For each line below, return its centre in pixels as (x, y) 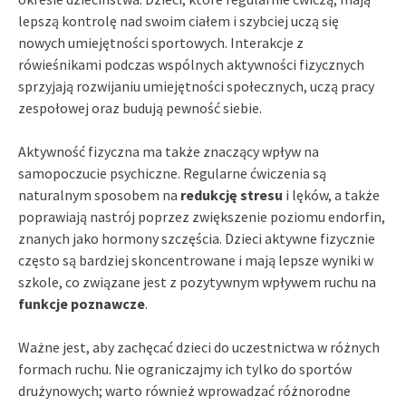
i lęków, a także (331, 194)
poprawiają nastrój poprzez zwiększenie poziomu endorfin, (202, 216)
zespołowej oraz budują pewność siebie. (140, 107)
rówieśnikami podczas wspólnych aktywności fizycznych (191, 64)
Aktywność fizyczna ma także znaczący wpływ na (169, 151)
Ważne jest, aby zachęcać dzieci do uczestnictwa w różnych (199, 347)
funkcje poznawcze (82, 303)
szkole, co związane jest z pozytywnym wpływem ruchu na (197, 281)
